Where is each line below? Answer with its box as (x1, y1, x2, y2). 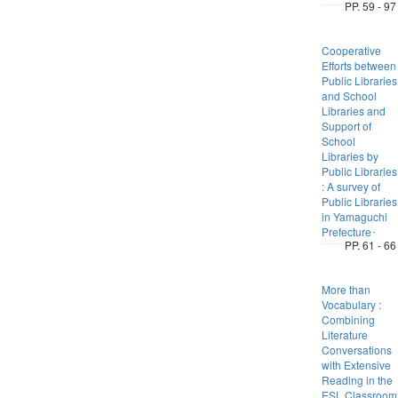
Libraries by (321, 148, 378, 163)
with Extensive (321, 357, 391, 372)
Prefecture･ (321, 224, 377, 239)
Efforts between (321, 58, 396, 73)
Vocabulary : (321, 297, 381, 312)
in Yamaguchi (321, 209, 387, 224)
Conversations (321, 342, 392, 357)
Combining (321, 312, 375, 327)
